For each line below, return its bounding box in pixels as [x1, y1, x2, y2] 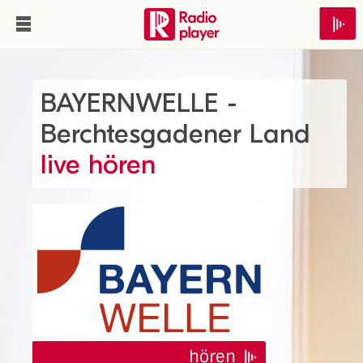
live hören [41, 148, 156, 181]
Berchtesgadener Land [41, 117, 310, 150]
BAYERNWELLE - [41, 87, 237, 119]
